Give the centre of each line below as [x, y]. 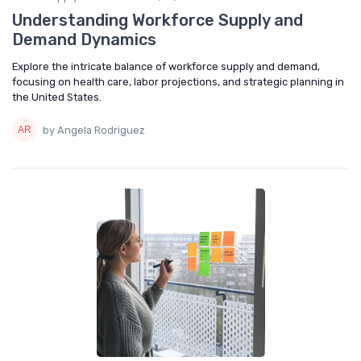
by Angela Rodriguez [94, 130]
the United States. [57, 98]
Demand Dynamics [84, 40]
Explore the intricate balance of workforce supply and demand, [166, 67]
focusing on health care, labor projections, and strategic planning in [178, 82]
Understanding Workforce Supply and [158, 21]
